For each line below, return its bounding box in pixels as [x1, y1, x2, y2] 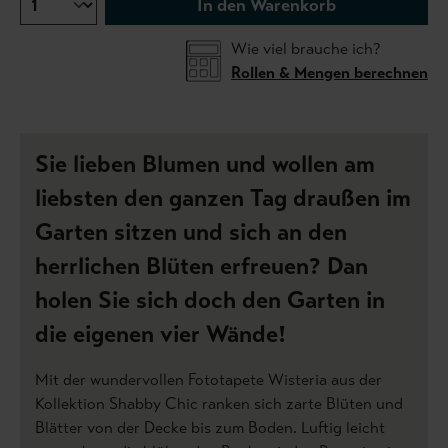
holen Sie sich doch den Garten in [35, 286, 385, 316]
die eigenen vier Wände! [35, 320, 286, 350]
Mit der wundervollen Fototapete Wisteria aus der [35, 370, 382, 390]
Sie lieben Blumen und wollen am [35, 150, 375, 180]
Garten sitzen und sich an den [35, 218, 347, 248]
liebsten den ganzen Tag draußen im [35, 184, 411, 214]
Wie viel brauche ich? [231, 39, 380, 59]
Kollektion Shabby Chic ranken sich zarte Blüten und [35, 394, 403, 414]
